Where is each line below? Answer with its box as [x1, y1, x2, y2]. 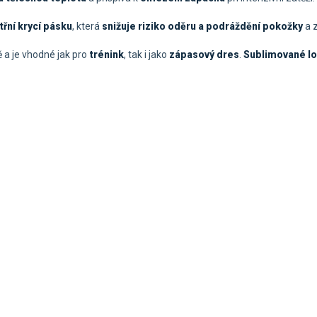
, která [72, 21, 102, 33]
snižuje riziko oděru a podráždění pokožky [102, 21, 303, 33]
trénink [89, 49, 124, 61]
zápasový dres [169, 49, 239, 61]
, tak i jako [124, 49, 169, 61]
